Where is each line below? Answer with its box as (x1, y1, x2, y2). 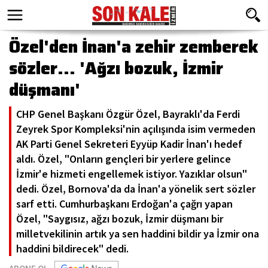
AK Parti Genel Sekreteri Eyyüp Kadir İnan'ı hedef (16, 137, 242, 151)
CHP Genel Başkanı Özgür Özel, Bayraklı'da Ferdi (16, 107, 240, 121)
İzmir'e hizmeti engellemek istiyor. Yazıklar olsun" (16, 167, 247, 181)
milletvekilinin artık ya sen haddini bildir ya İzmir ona (16, 227, 259, 240)
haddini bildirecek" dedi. (16, 242, 129, 255)
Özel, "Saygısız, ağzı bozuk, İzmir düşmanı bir (16, 212, 223, 226)
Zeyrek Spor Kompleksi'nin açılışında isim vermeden (16, 122, 255, 136)
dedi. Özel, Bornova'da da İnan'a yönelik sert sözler (16, 182, 255, 196)
